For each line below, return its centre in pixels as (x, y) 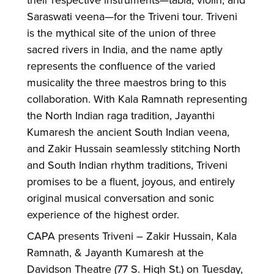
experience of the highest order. (103, 214)
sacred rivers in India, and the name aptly (125, 49)
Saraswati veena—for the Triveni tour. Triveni (132, 16)
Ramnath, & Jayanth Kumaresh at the (115, 252)
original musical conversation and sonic (120, 198)
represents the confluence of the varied (121, 66)
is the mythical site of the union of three (121, 33)
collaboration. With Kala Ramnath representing (137, 99)
